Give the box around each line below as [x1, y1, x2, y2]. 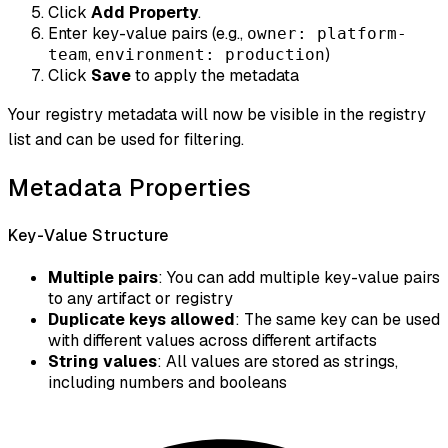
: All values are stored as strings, [157, 350, 398, 372]
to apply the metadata [131, 65, 299, 87]
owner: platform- [247, 24, 407, 44]
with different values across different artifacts [48, 329, 377, 351]
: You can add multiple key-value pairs [158, 266, 440, 288]
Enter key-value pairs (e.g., [48, 23, 247, 45]
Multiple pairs [48, 266, 158, 288]
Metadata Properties [8, 172, 252, 204]
